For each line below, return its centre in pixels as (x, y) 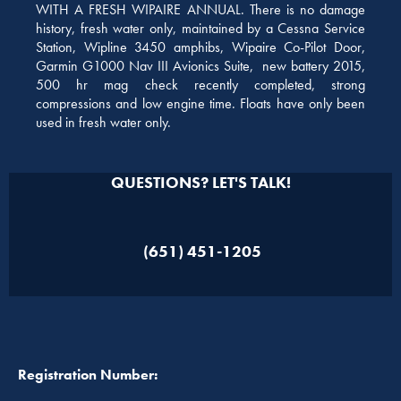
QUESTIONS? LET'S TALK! (200, 182)
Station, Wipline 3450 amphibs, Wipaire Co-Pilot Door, (200, 47)
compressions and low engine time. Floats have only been (200, 103)
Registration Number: (88, 375)
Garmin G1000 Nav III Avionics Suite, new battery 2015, (200, 65)
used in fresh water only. (103, 122)
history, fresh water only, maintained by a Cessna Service (200, 28)
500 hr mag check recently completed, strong (200, 84)
